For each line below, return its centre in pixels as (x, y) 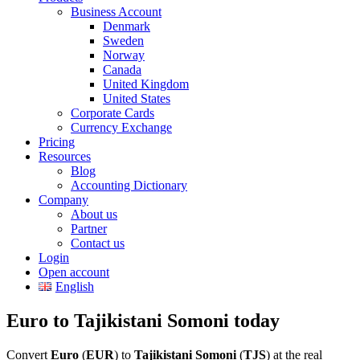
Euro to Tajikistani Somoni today (143, 320)
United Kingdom (146, 84)
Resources (65, 156)
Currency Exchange (121, 127)
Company (63, 200)
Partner (89, 229)
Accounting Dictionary (129, 185)
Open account (74, 272)
